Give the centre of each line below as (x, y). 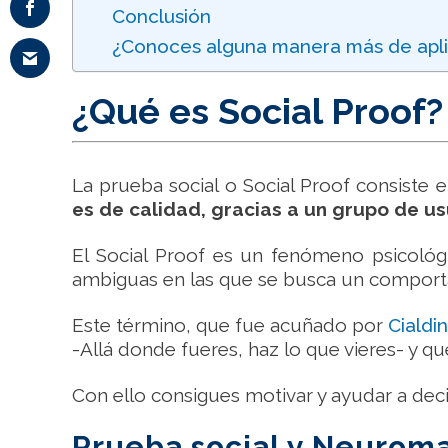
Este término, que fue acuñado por (230, 325)
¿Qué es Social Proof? (257, 111)
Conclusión (161, 16)
